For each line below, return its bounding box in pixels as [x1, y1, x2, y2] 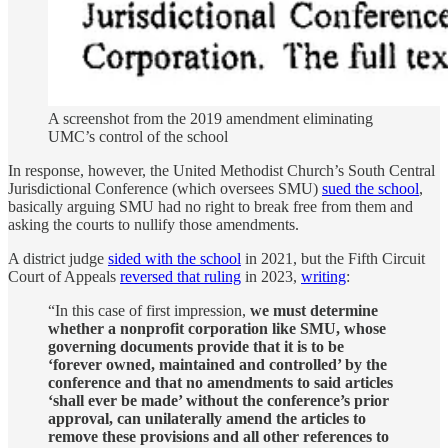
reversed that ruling [120, 268, 241, 286]
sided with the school [108, 250, 241, 268]
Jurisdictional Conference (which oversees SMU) [8, 180, 322, 198]
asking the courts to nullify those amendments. [8, 216, 299, 234]
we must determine [250, 302, 378, 320]
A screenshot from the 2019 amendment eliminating [48, 110, 373, 128]
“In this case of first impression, [48, 302, 250, 320]
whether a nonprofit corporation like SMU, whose [48, 320, 386, 338]
